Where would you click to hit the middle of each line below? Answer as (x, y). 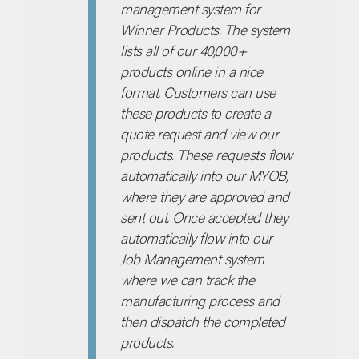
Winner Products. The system (205, 30)
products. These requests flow (206, 155)
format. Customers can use (198, 92)
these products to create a (196, 113)
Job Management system (192, 259)
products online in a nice (192, 71)
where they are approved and (205, 196)
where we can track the (188, 280)
